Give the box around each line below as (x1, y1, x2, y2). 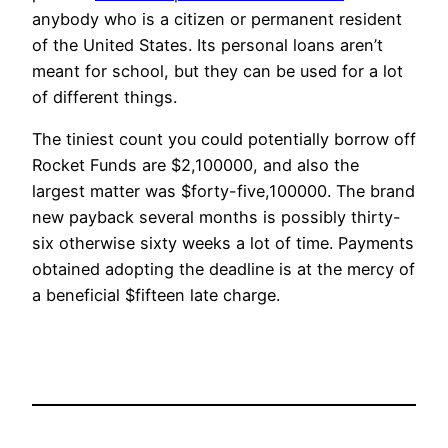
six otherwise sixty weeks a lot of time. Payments (32, 233, 414, 254)
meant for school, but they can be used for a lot (32, 60, 403, 81)
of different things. (32, 86, 177, 107)
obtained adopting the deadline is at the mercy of (32, 259, 415, 280)
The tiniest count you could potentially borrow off (32, 129, 416, 150)
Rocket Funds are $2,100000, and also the (32, 155, 359, 176)
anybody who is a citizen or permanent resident (32, 8, 402, 29)
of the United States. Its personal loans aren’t (32, 34, 383, 55)
